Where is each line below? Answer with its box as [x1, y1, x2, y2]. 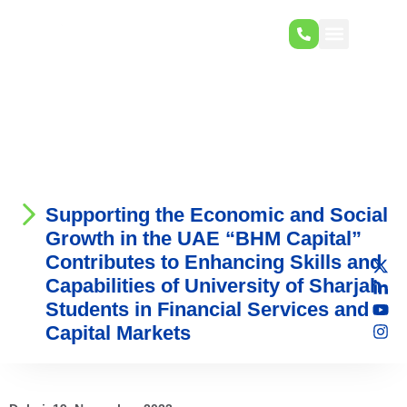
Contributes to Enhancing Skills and [45, 251, 382, 273]
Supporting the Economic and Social [45, 203, 388, 226]
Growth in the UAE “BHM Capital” [45, 227, 362, 250]
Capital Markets [45, 322, 191, 344]
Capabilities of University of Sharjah [45, 274, 382, 297]
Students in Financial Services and [45, 298, 369, 321]
